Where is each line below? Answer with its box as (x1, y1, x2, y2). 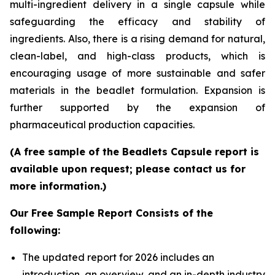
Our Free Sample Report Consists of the (10, 206, 213, 219)
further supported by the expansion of (10, 101, 265, 114)
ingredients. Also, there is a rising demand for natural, (10, 32, 265, 45)
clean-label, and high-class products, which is (10, 49, 265, 62)
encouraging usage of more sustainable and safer (10, 66, 265, 79)
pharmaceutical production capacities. (10, 118, 195, 131)
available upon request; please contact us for (10, 162, 246, 175)
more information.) (10, 179, 106, 192)
